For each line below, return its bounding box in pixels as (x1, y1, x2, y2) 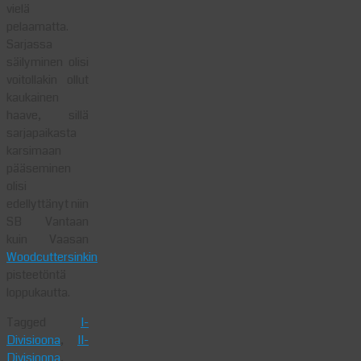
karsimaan (6, 142, 61, 160)
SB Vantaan (6, 213, 89, 230)
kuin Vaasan (6, 230, 89, 248)
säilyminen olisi (6, 53, 89, 71)
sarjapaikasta (6, 124, 77, 142)
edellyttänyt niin (6, 195, 89, 213)
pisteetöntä (6, 266, 66, 284)
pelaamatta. (6, 18, 68, 35)
